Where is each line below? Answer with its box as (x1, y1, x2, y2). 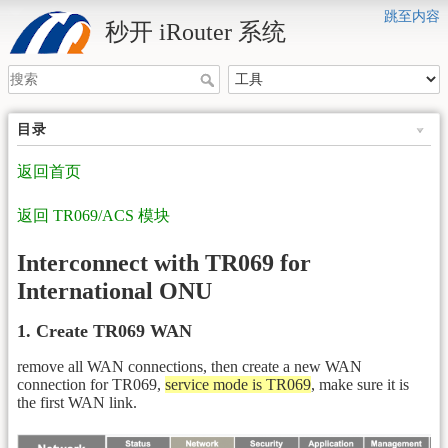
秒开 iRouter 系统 (105, 19, 286, 45)
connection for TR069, (17, 375, 165, 393)
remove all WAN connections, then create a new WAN (17, 357, 362, 375)
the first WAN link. (17, 393, 137, 411)
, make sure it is (311, 375, 409, 393)
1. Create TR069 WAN (17, 320, 192, 341)
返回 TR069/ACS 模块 (17, 206, 170, 224)
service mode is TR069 (165, 375, 311, 393)
